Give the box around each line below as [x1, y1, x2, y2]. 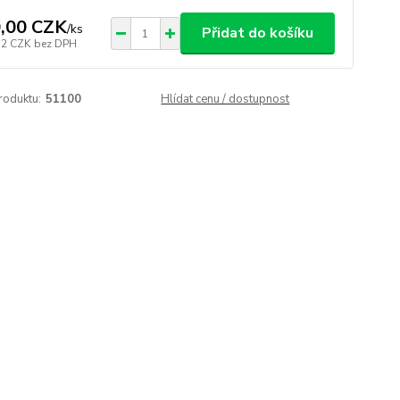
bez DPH [33, 36, 77, 51]
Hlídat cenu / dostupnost [161, 91, 290, 108]
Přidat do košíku [201, 23, 313, 44]
